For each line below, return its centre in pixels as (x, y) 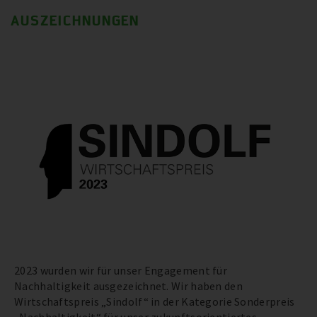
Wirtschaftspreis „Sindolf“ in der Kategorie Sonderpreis (155, 302)
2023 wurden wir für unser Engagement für (121, 271)
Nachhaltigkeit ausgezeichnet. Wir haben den (128, 286)
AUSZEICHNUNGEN (75, 20)
